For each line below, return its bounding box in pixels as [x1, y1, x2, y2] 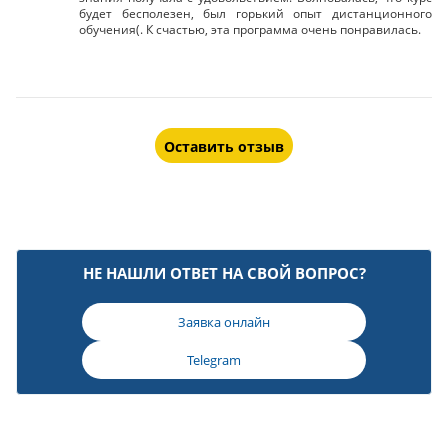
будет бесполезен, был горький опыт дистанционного [79, 5, 432, 22]
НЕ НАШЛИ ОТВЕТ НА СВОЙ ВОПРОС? [82, 263, 366, 283]
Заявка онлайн [178, 313, 270, 331]
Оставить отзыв [164, 137, 284, 156]
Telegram [186, 351, 241, 369]
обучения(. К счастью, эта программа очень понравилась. [79, 21, 421, 38]
